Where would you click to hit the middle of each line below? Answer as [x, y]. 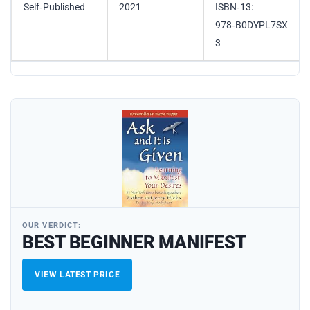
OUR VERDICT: [52, 225]
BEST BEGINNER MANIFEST [134, 242]
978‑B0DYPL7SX [251, 25]
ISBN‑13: [234, 7]
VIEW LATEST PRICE [77, 274]
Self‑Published [54, 7]
